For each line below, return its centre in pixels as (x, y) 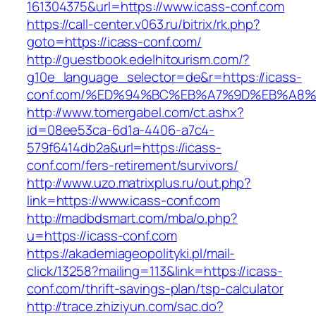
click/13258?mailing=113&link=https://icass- (155, 271)
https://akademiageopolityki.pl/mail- (131, 254)
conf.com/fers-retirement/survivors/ (133, 165)
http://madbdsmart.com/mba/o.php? (132, 218)
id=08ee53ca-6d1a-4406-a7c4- (121, 130)
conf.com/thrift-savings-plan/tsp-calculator (155, 289)
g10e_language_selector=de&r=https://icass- (164, 77)
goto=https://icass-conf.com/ (115, 42)
